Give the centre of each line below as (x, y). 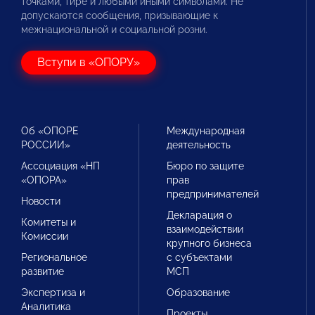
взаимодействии (205, 229)
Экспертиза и (53, 292)
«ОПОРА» (44, 180)
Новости (41, 201)
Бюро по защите (206, 166)
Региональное (54, 257)
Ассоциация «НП (60, 166)
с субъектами (200, 257)
